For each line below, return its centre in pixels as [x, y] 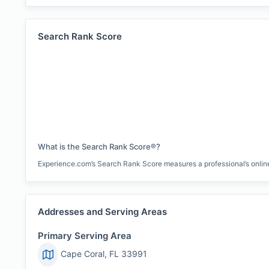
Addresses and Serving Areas [102, 212]
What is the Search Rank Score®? [99, 147]
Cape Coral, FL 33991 [104, 254]
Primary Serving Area [85, 236]
